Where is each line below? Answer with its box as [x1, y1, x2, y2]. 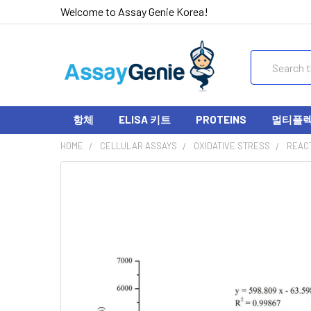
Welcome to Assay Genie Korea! [60, 5, 208, 18]
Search [251, 51, 283, 65]
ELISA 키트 [119, 113, 171, 126]
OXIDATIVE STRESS [194, 140, 270, 151]
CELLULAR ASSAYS [100, 140, 177, 151]
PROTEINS [196, 113, 246, 126]
